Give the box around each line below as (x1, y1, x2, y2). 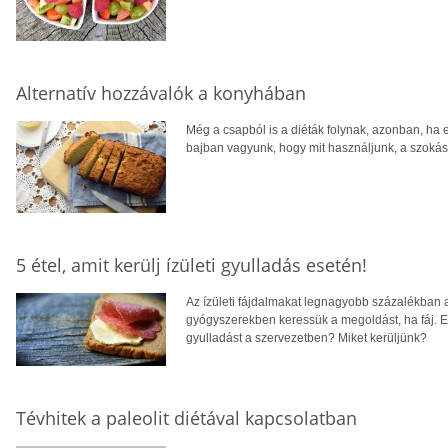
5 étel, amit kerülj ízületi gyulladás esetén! (16, 252, 367, 277)
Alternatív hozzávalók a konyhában (16, 80, 306, 105)
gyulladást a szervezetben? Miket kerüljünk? (186, 330, 427, 345)
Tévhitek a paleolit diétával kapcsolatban (16, 405, 357, 430)
